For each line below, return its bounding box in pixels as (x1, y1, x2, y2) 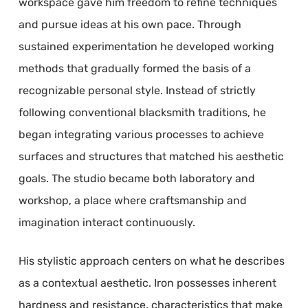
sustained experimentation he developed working (18, 39, 274, 53)
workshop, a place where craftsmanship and (18, 193, 247, 207)
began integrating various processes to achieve (18, 127, 264, 141)
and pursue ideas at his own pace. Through (18, 17, 241, 31)
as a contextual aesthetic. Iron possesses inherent (18, 276, 276, 289)
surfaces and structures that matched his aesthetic (18, 149, 284, 163)
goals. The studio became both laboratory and (18, 171, 255, 185)
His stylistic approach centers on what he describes (18, 254, 285, 267)
